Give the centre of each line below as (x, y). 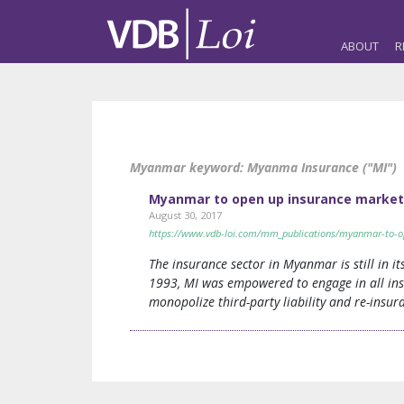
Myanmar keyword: (188, 167)
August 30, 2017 (185, 215)
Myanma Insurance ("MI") (322, 167)
